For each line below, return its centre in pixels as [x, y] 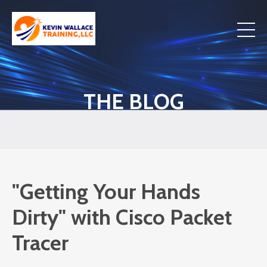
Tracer [40, 243]
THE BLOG [133, 101]
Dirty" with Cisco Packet [122, 217]
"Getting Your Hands [106, 191]
